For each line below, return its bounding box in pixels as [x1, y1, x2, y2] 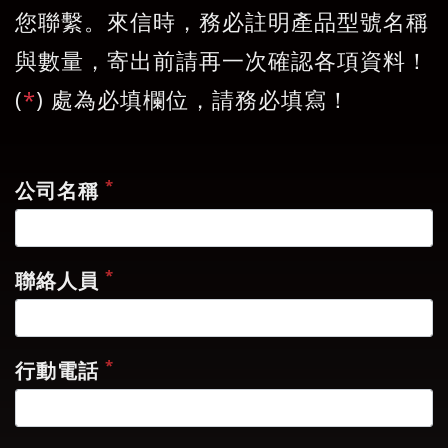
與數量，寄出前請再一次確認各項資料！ [15, 45, 429, 75]
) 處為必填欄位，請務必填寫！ [36, 84, 350, 114]
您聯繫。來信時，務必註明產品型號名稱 [15, 6, 429, 36]
